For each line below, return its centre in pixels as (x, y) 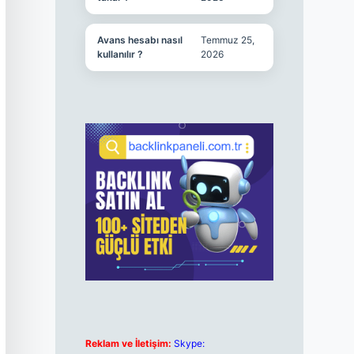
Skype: (189, 344)
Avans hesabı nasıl (139, 40)
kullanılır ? (120, 54)
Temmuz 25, (227, 40)
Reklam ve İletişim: (128, 344)
